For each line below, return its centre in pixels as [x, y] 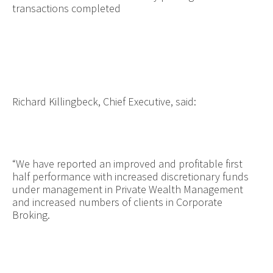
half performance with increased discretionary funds [130, 176]
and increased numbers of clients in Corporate [117, 202]
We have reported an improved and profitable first [129, 163]
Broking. [31, 214]
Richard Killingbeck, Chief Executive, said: [104, 101]
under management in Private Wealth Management [127, 189]
